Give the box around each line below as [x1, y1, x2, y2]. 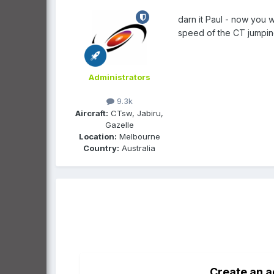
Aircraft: [75, 108, 108, 118]
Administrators [88, 72, 150, 83]
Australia [119, 143, 155, 153]
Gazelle [105, 119, 134, 130]
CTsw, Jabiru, [108, 108, 163, 118]
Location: [78, 131, 117, 141]
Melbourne [116, 131, 160, 141]
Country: [83, 143, 119, 153]
